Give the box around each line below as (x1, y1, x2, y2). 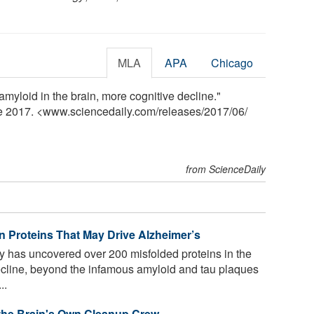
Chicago (211, 54, 254, 71)
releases (158, 102, 201, 119)
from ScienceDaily (186, 161, 266, 176)
